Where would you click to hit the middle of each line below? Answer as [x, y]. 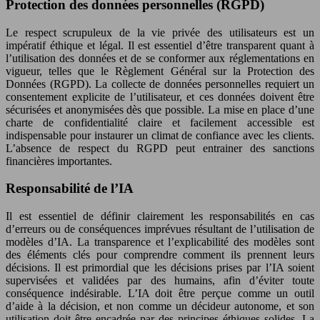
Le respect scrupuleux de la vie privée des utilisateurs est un [160, 32]
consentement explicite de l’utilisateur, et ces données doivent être [160, 96]
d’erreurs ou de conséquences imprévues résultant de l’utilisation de [160, 229]
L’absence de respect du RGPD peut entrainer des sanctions [160, 148]
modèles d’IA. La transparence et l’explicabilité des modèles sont [160, 242]
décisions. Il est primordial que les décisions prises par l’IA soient [160, 268]
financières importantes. [59, 161]
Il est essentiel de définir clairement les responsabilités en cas [160, 216]
